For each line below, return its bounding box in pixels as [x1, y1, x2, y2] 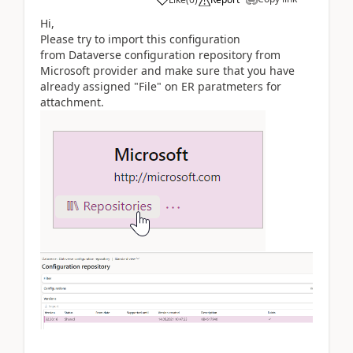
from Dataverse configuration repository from [40, 46, 281, 62]
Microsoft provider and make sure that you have [40, 62, 295, 78]
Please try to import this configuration [40, 31, 240, 46]
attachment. [40, 94, 104, 110]
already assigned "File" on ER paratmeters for [40, 78, 281, 94]
